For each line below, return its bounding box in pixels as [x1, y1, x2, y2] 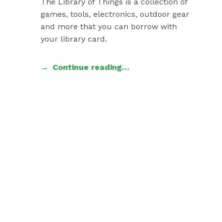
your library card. [41, 34, 107, 44]
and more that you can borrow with [41, 21, 177, 31]
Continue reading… [53, 62, 129, 72]
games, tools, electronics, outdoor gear [41, 9, 189, 19]
